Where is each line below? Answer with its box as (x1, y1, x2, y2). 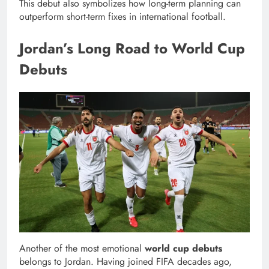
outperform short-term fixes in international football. (19, 10, 226, 24)
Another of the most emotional (19, 241, 145, 255)
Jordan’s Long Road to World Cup (19, 38, 245, 59)
